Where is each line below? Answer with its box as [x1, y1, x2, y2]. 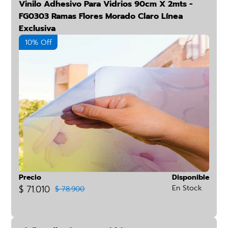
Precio [19, 172, 42, 183]
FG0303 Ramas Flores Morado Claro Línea [19, 10, 183, 22]
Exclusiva [19, 22, 56, 35]
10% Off [24, 37, 52, 48]
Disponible [172, 172, 209, 183]
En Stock [172, 183, 202, 193]
